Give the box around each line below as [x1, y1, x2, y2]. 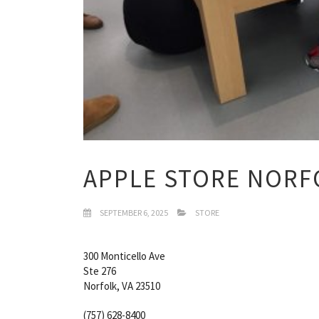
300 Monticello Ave [83, 249, 165, 263]
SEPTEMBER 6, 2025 [98, 206, 168, 218]
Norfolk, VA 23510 [83, 278, 160, 293]
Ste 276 [83, 263, 116, 278]
